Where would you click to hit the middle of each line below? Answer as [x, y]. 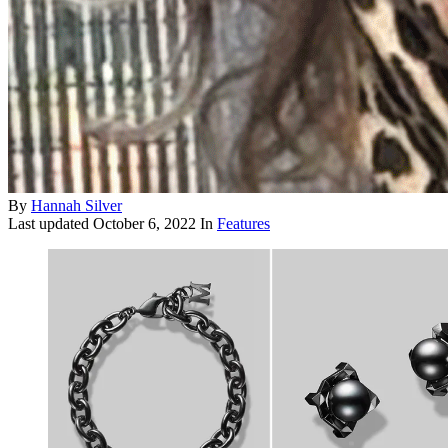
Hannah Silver [76, 206]
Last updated [50, 224]
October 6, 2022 [144, 224]
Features [243, 224]
